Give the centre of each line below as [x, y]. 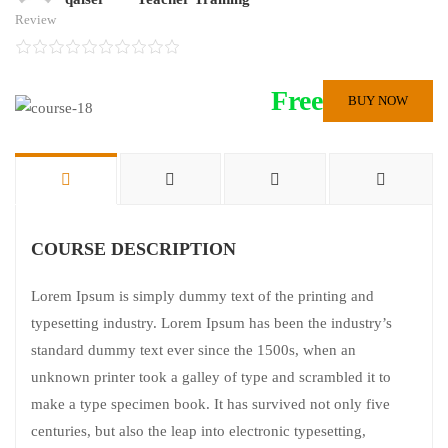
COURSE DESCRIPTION [133, 248]
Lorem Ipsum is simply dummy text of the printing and [202, 295]
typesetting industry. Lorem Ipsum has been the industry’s [211, 322]
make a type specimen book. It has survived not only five [210, 403]
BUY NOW [378, 100]
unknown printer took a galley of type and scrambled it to [211, 376]
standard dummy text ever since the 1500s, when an [193, 349]
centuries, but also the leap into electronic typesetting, [198, 430]
